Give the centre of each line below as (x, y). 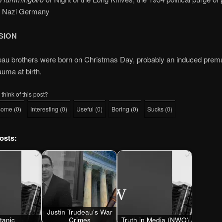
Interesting (44, 109)
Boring (120, 109)
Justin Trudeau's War (80, 212)
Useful (85, 109)
